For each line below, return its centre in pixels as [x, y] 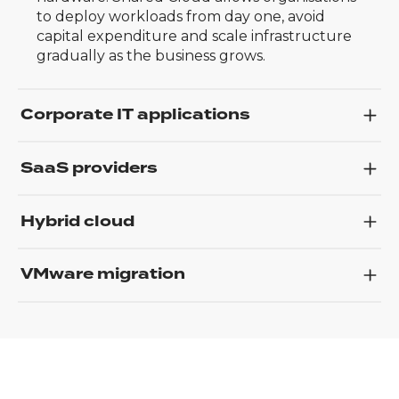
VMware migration [102, 275]
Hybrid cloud [77, 221]
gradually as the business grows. [151, 56]
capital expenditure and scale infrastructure [194, 37]
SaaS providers [89, 168]
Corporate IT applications [137, 115]
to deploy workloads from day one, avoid [180, 17]
